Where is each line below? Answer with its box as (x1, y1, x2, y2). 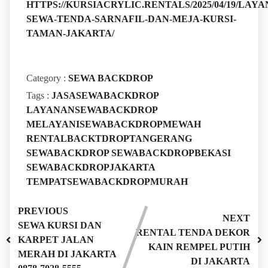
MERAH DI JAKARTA (18, 248, 116, 259)
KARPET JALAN (18, 234, 94, 245)
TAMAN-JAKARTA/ (26, 28, 114, 38)
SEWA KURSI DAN (18, 220, 102, 230)
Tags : (26, 90, 49, 100)
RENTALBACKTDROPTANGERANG (26, 133, 192, 144)
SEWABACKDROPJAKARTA (26, 162, 155, 172)
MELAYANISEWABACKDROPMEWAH (26, 118, 201, 129)
